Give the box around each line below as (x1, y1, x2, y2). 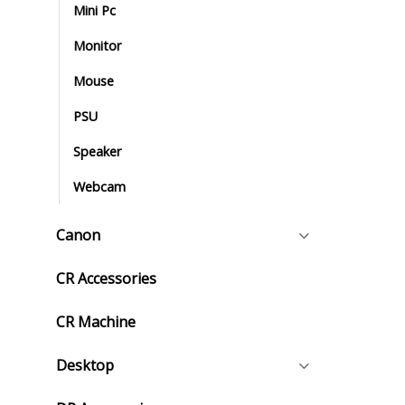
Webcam (73, 177, 126, 195)
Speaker (73, 142, 121, 160)
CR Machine (56, 311, 136, 332)
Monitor (73, 36, 121, 54)
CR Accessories (56, 268, 156, 288)
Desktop (56, 354, 114, 375)
